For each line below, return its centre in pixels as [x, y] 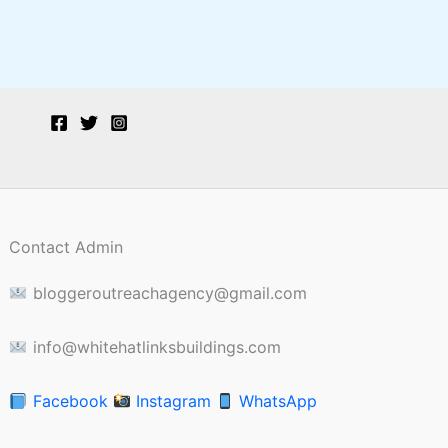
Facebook [70, 401]
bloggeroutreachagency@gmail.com [167, 293]
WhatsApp [275, 401]
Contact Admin [66, 247]
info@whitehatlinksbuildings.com [154, 347]
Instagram [173, 401]
